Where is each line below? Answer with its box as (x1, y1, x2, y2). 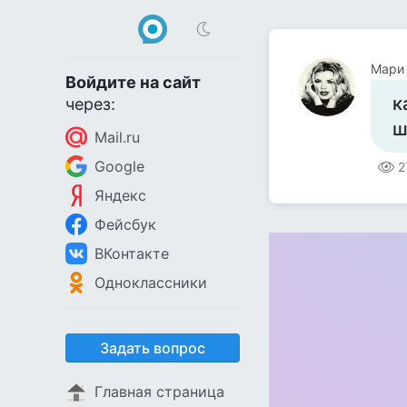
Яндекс (94, 186, 146, 204)
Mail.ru (94, 128, 140, 146)
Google (94, 157, 144, 175)
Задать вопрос (100, 339, 205, 357)
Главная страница (94, 382, 224, 401)
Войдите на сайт (65, 73, 201, 92)
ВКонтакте (94, 244, 169, 263)
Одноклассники (94, 273, 207, 292)
